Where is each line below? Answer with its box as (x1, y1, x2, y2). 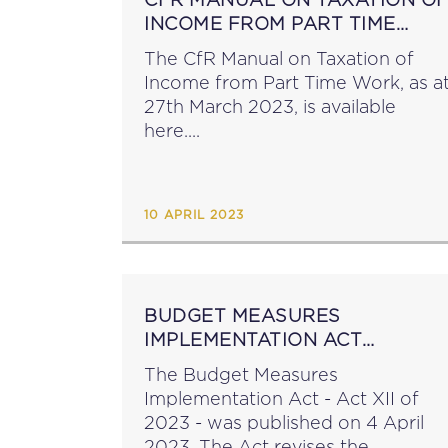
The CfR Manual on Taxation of (144, 49, 414, 68)
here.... (144, 121, 200, 140)
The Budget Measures (144, 365, 338, 384)
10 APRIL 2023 (144, 209, 244, 221)
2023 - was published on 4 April (144, 413, 424, 432)
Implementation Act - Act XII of (144, 389, 419, 408)
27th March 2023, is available (144, 97, 396, 116)
